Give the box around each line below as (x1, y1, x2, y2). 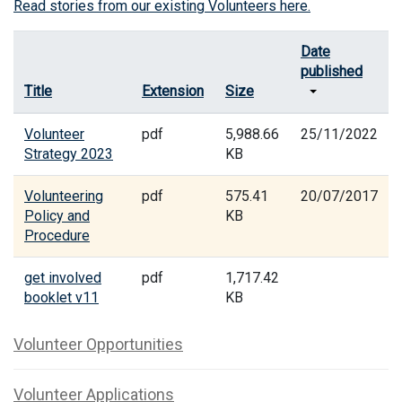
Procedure (24, 226, 90, 244)
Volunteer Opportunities (13, 334, 183, 354)
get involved (24, 268, 101, 286)
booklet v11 (24, 288, 99, 306)
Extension (142, 82, 204, 100)
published (301, 62, 363, 80)
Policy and (24, 206, 90, 224)
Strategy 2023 (24, 144, 113, 162)
